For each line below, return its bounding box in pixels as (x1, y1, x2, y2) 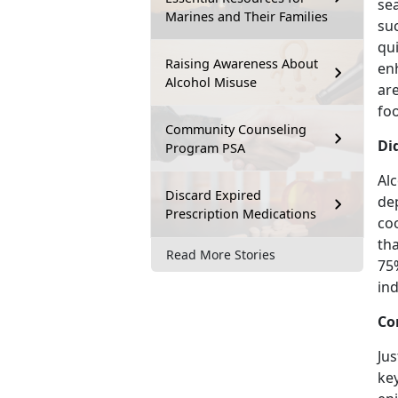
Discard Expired (165, 186, 261, 203)
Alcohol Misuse (165, 73, 257, 91)
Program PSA (165, 139, 245, 156)
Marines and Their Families (165, 7, 328, 25)
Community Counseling (165, 120, 306, 138)
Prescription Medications (165, 204, 316, 222)
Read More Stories (166, 246, 275, 264)
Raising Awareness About (165, 54, 318, 72)
